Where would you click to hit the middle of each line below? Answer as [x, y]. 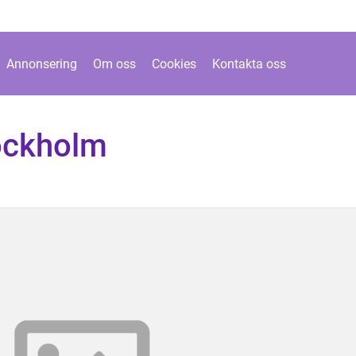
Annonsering [42, 64]
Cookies [174, 64]
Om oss [114, 64]
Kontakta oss [249, 64]
